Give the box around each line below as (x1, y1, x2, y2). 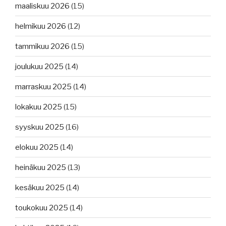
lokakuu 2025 (15, 102, 62, 111)
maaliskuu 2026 (15, 1, 70, 11)
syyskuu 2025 (15, 122, 64, 132)
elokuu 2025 (15, 142, 59, 152)
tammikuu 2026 (15, 41, 70, 51)
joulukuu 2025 (15, 62, 64, 71)
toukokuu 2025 (15, 203, 68, 212)
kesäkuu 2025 (15, 183, 65, 192)
